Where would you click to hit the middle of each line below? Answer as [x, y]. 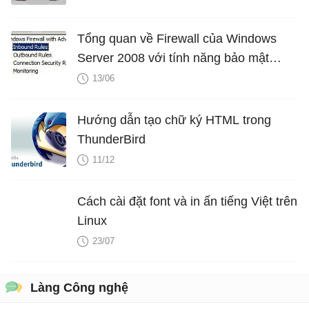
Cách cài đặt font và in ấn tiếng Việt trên [187, 202]
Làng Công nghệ [79, 288]
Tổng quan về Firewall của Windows [177, 39]
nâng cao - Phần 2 [128, 78]
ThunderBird [111, 140]
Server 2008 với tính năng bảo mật [173, 58]
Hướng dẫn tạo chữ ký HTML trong [174, 120]
